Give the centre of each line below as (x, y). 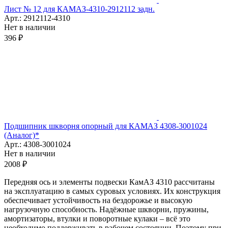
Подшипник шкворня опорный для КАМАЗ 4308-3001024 (106, 126)
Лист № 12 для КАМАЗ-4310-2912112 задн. (79, 9)
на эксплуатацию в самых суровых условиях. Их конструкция (112, 191)
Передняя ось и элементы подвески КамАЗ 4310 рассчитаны (109, 182)
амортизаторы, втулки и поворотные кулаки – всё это (97, 218)
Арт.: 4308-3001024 (37, 144)
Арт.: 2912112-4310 (37, 18)
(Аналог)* (22, 135)
